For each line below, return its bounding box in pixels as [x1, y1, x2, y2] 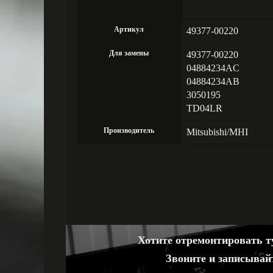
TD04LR [186, 103, 222, 113]
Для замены [109, 49, 149, 57]
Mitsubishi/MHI [186, 127, 248, 137]
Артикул [114, 25, 144, 34]
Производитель [104, 126, 155, 135]
